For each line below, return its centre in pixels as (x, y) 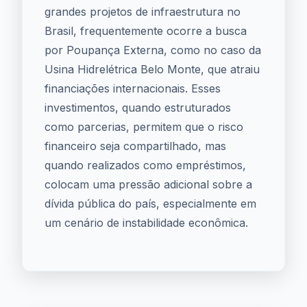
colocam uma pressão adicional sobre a (148, 184)
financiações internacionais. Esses (133, 88)
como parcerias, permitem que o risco (144, 127)
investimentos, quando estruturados (138, 108)
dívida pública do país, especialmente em (150, 204)
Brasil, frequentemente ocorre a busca (146, 31)
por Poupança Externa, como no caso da (153, 50)
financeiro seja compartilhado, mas (135, 146)
